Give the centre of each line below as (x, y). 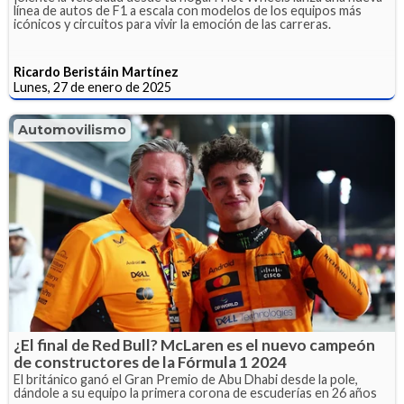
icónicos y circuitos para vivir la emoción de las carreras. (172, 23)
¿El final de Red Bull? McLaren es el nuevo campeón (194, 344)
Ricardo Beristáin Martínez (96, 71)
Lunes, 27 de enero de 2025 (92, 87)
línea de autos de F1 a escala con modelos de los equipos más (188, 10)
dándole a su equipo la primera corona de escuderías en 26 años (195, 392)
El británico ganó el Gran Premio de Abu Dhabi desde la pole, (186, 379)
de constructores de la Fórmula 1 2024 (150, 362)
